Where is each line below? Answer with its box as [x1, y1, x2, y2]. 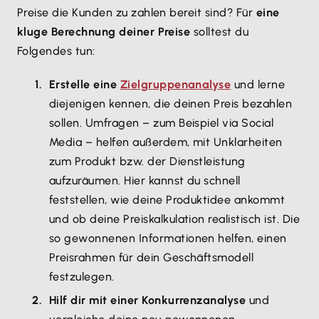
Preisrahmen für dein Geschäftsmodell [49, 251, 254, 264]
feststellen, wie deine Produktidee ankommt [49, 193, 286, 206]
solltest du [190, 25, 249, 38]
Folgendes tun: [17, 44, 99, 58]
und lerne [231, 78, 286, 91]
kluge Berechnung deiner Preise [17, 25, 191, 38]
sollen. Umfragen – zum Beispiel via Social [49, 116, 274, 130]
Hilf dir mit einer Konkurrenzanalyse [49, 293, 246, 307]
